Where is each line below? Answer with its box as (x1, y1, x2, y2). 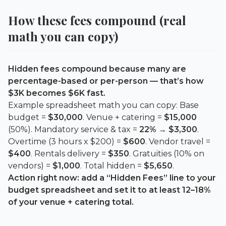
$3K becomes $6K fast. (8, 88, 105, 98)
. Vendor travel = (145, 136, 210, 146)
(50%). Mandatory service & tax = (8, 124, 139, 134)
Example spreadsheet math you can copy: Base (8, 100, 199, 110)
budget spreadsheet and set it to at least (8, 185, 182, 195)
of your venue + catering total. (8, 197, 134, 207)
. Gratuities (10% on (129, 148, 204, 158)
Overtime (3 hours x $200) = (8, 136, 123, 146)
